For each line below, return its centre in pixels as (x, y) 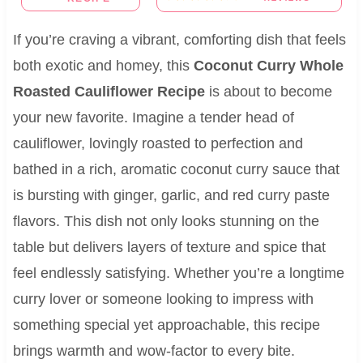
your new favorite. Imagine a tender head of (153, 117)
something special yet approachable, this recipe (166, 325)
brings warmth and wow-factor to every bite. (154, 350)
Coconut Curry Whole (268, 65)
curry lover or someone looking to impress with (163, 299)
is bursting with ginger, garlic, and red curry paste (171, 195)
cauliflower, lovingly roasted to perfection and (158, 143)
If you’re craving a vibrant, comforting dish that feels (179, 39)
